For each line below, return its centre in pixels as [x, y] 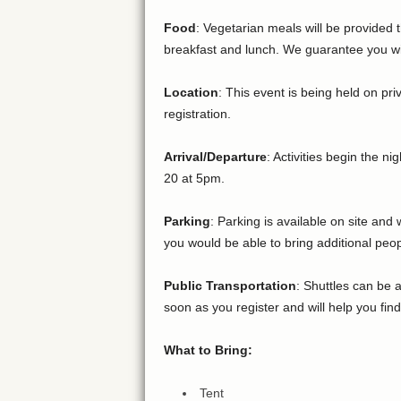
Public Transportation [230, 286]
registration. [197, 114]
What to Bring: [208, 350]
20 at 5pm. [194, 179]
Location [191, 93]
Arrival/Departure [215, 157]
